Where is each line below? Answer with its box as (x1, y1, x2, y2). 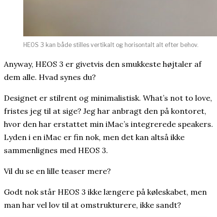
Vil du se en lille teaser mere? (4, 166, 111, 176)
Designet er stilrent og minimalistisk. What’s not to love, (4, 93, 212, 103)
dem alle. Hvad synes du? (4, 72, 96, 82)
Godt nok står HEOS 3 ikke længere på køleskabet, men (4, 186, 207, 197)
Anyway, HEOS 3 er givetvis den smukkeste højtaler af (4, 59, 201, 69)
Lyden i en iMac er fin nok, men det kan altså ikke (4, 132, 185, 142)
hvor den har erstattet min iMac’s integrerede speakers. (4, 119, 213, 129)
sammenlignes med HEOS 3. (4, 145, 108, 155)
